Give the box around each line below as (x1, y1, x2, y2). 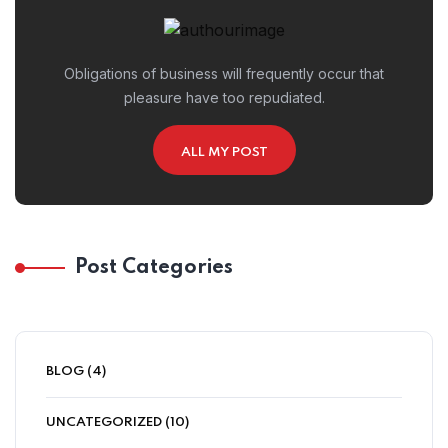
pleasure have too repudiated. (123, 89, 325, 107)
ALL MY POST (180, 146, 268, 160)
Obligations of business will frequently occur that (64, 65, 384, 83)
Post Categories (75, 258, 233, 279)
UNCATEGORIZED (46, 416, 162, 430)
